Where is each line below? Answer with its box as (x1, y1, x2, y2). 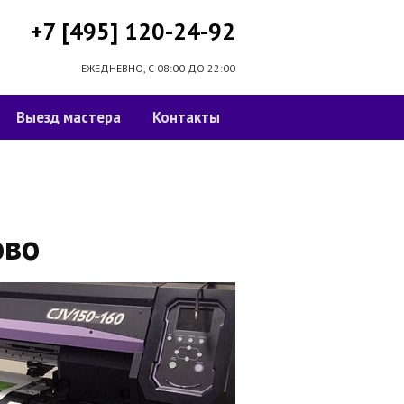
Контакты (151, 107, 220, 127)
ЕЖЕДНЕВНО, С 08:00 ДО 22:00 (81, 61, 235, 75)
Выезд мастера (15, 107, 121, 127)
